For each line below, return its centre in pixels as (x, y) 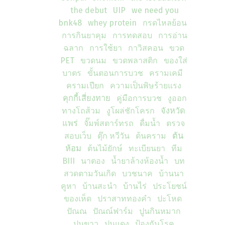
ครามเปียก (85, 86)
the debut (89, 10)
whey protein (112, 23)
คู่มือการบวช (139, 98)
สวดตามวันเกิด (90, 174)
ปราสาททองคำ (124, 199)
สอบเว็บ (78, 136)
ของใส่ (175, 61)
